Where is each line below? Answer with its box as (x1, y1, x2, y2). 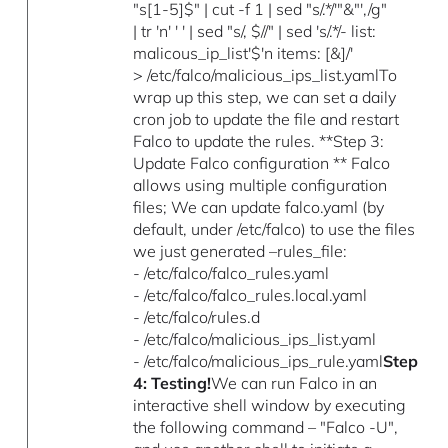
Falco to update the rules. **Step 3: (133, 130, 385, 151)
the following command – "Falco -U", (133, 416, 399, 437)
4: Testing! (133, 372, 212, 393)
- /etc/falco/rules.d (133, 306, 261, 327)
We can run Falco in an (211, 372, 378, 393)
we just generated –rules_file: (133, 240, 348, 261)
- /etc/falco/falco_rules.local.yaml (133, 284, 368, 305)
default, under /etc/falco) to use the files (133, 218, 416, 239)
